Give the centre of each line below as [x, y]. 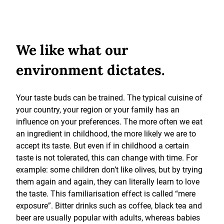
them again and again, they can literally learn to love [108, 182]
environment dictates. [90, 70]
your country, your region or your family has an [98, 110]
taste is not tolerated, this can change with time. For [107, 158]
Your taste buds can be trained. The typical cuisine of [109, 98]
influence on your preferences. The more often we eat [109, 122]
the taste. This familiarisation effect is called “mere [106, 194]
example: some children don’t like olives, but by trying [109, 170]
